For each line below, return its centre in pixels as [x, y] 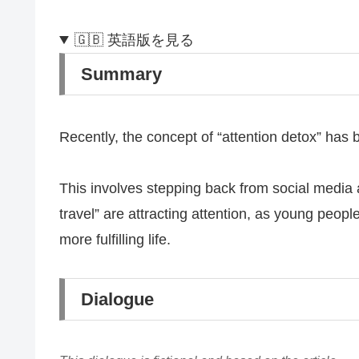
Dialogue [117, 300]
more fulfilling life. [115, 240]
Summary [121, 74]
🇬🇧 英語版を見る [135, 40]
